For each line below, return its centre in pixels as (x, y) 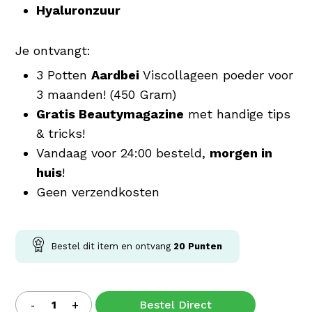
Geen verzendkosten (98, 192)
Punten (204, 247)
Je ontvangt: (53, 51)
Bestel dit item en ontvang (112, 247)
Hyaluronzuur (79, 10)
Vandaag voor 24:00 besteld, (123, 153)
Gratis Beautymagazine (110, 114)
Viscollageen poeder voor (217, 75)
